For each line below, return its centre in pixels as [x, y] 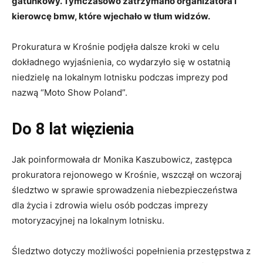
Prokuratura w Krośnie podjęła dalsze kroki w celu [116, 47]
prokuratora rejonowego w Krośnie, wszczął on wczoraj [127, 175]
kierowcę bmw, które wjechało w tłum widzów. [111, 16]
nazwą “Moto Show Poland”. [71, 93]
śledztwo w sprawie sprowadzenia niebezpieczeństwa [124, 190]
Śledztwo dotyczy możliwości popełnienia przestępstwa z [131, 251]
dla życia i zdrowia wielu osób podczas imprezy [110, 205]
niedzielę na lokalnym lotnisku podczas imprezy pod [120, 77]
